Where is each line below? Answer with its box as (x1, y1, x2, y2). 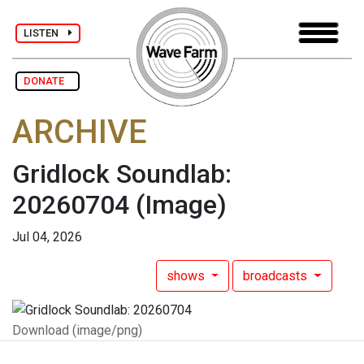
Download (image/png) (12, 322, 142, 338)
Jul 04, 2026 (12, 229, 82, 245)
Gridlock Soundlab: (12, 158, 232, 190)
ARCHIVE (12, 113, 147, 152)
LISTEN (24, 26, 68, 39)
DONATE (24, 75, 71, 87)
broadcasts (243, 268, 311, 284)
